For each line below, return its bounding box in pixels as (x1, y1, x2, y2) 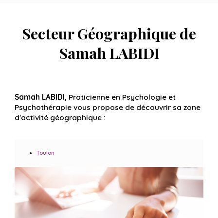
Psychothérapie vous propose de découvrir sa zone (15, 103, 200, 112)
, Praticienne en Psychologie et (65, 92, 176, 102)
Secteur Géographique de (22, 23, 196, 43)
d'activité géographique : (15, 113, 106, 122)
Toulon (36, 149, 55, 156)
